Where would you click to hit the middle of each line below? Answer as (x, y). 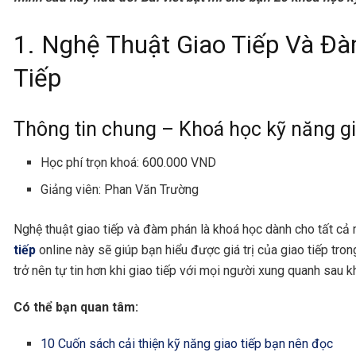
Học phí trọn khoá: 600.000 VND (129, 163)
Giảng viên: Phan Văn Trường (120, 190)
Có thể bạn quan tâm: (76, 308)
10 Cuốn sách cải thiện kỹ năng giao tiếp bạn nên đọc (187, 344)
